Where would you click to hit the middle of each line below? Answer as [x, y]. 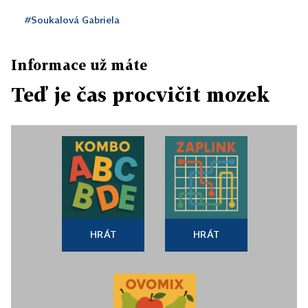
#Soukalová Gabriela [72, 20]
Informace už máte [79, 65]
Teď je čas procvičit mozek [140, 95]
